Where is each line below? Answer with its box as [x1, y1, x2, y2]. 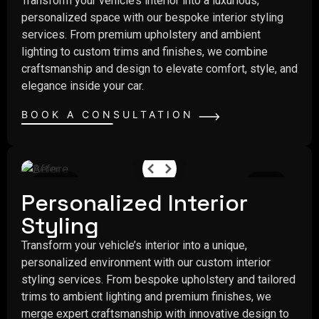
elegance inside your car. [21, 79, 144, 93]
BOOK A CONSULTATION [21, 108, 194, 120]
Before [43, 177, 70, 188]
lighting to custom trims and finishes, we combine [21, 45, 268, 59]
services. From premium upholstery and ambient [21, 28, 261, 42]
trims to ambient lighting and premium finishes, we [21, 289, 271, 303]
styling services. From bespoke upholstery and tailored [21, 272, 296, 286]
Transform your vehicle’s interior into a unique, [21, 238, 247, 252]
